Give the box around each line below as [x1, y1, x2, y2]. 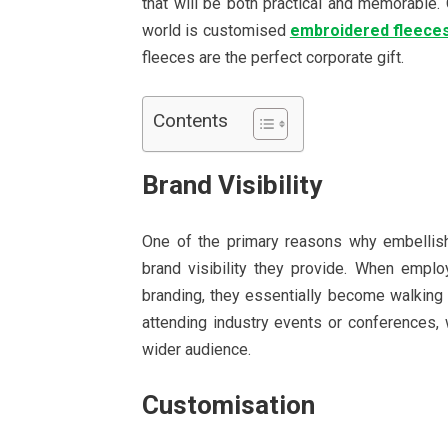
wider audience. [142, 340, 251, 359]
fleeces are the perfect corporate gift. [142, 48, 408, 67]
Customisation [142, 390, 315, 420]
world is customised [142, 21, 290, 40]
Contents [153, 109, 228, 133]
